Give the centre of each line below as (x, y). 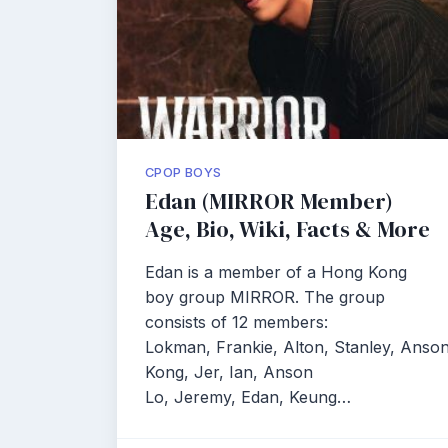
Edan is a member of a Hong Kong (276, 272)
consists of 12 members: (236, 322)
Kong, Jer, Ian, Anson (229, 372)
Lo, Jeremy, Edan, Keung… (248, 397)
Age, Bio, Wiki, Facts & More (287, 229)
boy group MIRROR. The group (265, 297)
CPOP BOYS (183, 172)
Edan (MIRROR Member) (269, 201)
